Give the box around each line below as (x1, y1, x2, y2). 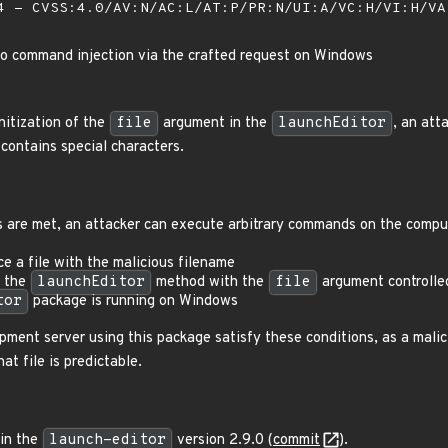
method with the (152, 273, 268, 292)
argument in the (159, 114, 271, 133)
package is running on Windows (29, 292, 238, 311)
